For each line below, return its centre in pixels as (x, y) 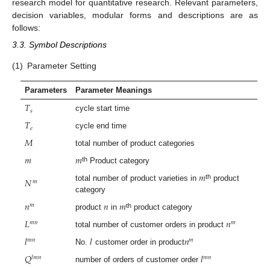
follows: (26, 27)
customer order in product (138, 242)
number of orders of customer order (138, 260)
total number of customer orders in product (150, 225)
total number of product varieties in (137, 178)
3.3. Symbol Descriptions (59, 44)
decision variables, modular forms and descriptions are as (135, 15)
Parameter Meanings (114, 90)
